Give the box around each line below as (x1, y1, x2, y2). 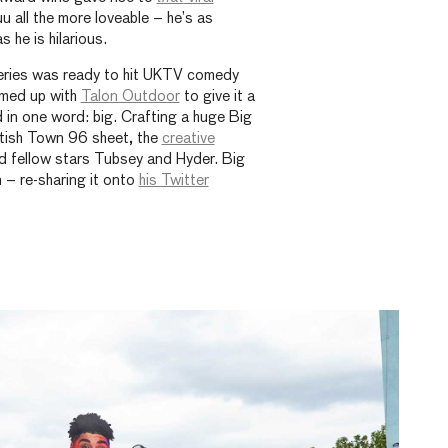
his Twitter (138, 173, 209, 189)
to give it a (179, 89, 255, 105)
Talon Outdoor (80, 89, 180, 105)
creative (161, 131, 215, 147)
